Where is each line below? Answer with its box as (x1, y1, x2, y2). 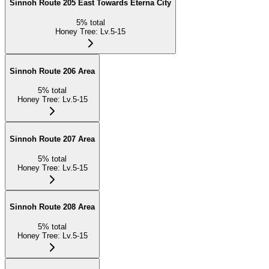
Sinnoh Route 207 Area (10, 134, 95, 144)
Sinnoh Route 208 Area (10, 202, 95, 212)
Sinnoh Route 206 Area (10, 66, 95, 76)
